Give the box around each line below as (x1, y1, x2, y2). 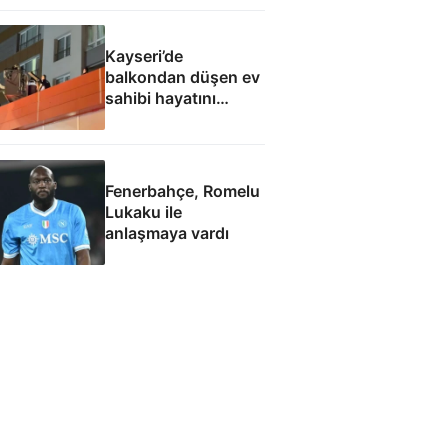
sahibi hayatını (104, 88, 216, 109)
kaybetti (104, 109, 167, 130)
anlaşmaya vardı (104, 222, 229, 243)
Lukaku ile (104, 201, 182, 222)
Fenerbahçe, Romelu (104, 180, 260, 201)
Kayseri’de (104, 46, 183, 67)
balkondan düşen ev (104, 67, 260, 88)
